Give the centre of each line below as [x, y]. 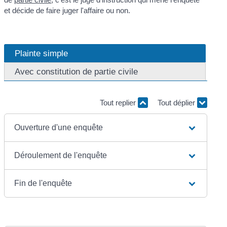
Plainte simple [42, 53]
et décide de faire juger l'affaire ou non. [67, 10]
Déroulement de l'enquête [61, 155]
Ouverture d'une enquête [59, 127]
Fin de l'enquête [43, 183]
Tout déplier [177, 103]
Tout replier [119, 103]
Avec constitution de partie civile [77, 72]
